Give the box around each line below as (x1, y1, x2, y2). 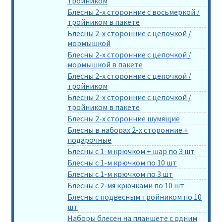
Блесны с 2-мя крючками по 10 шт (67, 180, 185, 190)
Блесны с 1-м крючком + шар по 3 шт (67, 146, 195, 156)
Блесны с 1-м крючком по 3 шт (67, 168, 173, 179)
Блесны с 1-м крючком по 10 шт (67, 157, 177, 167)
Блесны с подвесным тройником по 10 (67, 191, 202, 202)
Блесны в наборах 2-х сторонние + (67, 124, 189, 135)
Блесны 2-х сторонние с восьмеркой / (67, 6, 200, 17)
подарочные (67, 134, 112, 145)
